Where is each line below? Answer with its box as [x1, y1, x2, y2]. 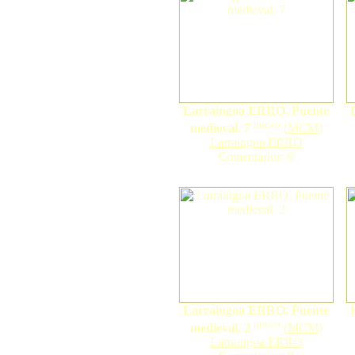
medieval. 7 [189, 121, 250, 136]
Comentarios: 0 [218, 150, 294, 164]
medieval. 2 [189, 321, 250, 335]
